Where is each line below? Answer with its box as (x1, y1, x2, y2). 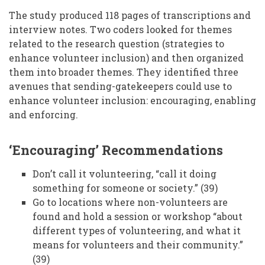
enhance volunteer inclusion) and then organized (9, 51, 244, 64)
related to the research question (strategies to (9, 37, 224, 50)
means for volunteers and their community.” (33, 238, 243, 251)
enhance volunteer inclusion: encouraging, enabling (9, 94, 256, 107)
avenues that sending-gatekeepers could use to (9, 80, 232, 93)
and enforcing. (9, 108, 78, 121)
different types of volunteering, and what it (33, 224, 241, 237)
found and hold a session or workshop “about (33, 210, 243, 223)
